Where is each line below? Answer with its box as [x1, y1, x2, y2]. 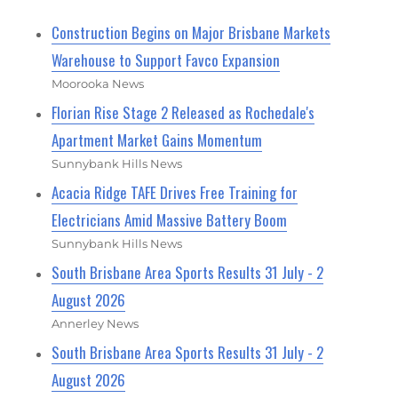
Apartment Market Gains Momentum [52, 128, 263, 151]
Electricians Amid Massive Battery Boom [52, 208, 288, 231]
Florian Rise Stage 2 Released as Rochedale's [52, 100, 315, 123]
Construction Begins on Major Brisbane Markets [52, 20, 331, 44]
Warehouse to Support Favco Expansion [52, 48, 281, 71]
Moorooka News [52, 76, 145, 91]
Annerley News [52, 315, 139, 330]
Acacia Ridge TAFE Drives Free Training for [52, 180, 298, 203]
